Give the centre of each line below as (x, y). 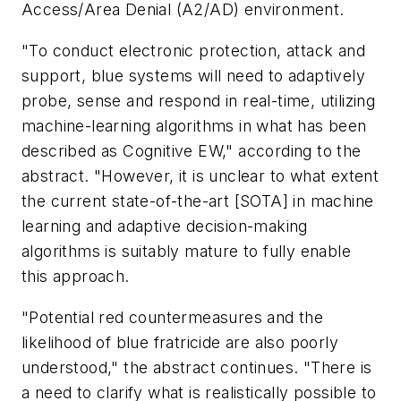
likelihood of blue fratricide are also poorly (180, 342)
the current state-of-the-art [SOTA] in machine (198, 200)
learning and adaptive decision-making (165, 226)
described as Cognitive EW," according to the (192, 150)
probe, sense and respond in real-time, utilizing (199, 100)
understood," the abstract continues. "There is (197, 367)
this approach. (76, 276)
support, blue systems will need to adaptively (193, 75)
